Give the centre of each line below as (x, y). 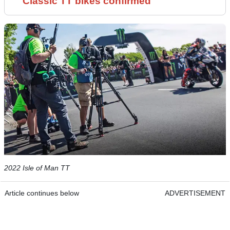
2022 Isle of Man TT (37, 168)
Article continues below (42, 193)
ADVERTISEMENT (195, 193)
